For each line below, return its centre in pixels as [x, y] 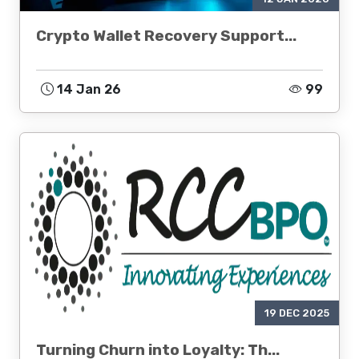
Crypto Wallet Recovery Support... [166, 36]
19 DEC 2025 [297, 313]
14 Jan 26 [87, 89]
